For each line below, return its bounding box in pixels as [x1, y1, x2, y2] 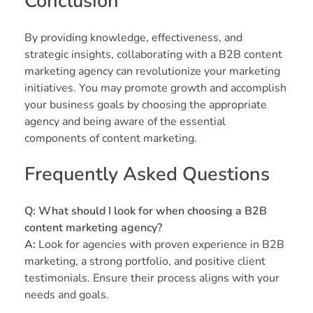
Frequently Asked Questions [24, 161, 270, 188]
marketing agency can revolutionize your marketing [24, 64, 280, 80]
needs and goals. [24, 287, 109, 303]
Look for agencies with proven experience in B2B [38, 237, 284, 253]
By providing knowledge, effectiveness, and [24, 30, 242, 46]
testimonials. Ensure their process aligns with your [24, 270, 279, 286]
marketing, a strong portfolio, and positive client [24, 254, 265, 270]
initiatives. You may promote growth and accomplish [24, 80, 286, 96]
